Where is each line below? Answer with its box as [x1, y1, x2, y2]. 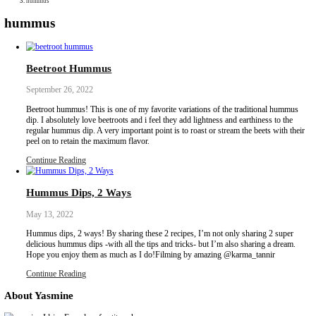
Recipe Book [33, 29, 90, 42]
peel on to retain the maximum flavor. [33, 263, 193, 276]
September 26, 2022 [33, 197, 120, 211]
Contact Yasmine [33, 42, 107, 56]
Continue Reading [33, 288, 111, 301]
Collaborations [33, 1, 97, 15]
